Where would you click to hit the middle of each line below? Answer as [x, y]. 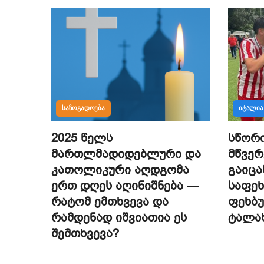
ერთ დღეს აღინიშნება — [125, 186]
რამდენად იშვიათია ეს [119, 217]
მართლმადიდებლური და [126, 154]
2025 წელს [82, 138]
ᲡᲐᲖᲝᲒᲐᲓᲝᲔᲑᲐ [83, 108]
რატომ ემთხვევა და [110, 202]
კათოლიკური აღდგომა [120, 170]
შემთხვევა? [85, 233]
